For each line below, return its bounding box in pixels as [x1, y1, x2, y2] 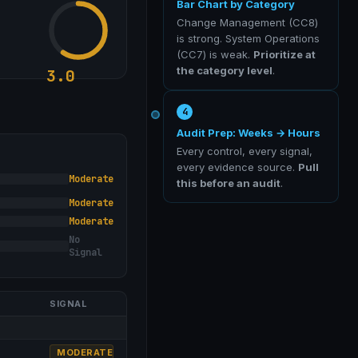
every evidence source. [177, 160, 298, 173]
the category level [177, 63, 272, 77]
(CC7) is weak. [177, 47, 253, 61]
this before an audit [177, 176, 280, 189]
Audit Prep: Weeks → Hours [177, 125, 320, 139]
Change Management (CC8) [177, 15, 318, 29]
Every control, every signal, [177, 144, 312, 157]
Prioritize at [253, 47, 316, 61]
